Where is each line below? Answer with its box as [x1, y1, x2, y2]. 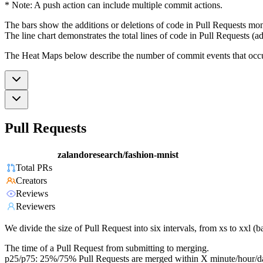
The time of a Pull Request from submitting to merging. [5, 243, 209, 254]
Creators [16, 176, 47, 186]
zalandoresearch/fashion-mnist [58, 150, 178, 160]
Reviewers [16, 201, 55, 212]
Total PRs [16, 163, 52, 173]
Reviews [16, 188, 48, 199]
